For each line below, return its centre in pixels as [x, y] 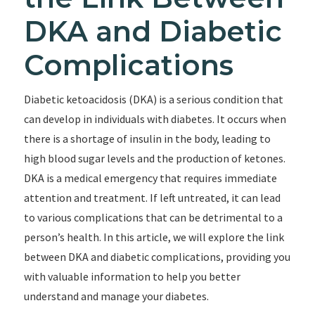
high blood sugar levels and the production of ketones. [154, 158]
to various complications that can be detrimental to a [153, 217]
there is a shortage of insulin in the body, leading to [147, 139]
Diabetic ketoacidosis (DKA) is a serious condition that [153, 99]
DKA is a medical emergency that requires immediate [150, 178]
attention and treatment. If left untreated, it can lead [152, 198]
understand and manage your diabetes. [116, 296]
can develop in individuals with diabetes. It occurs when [155, 119]
